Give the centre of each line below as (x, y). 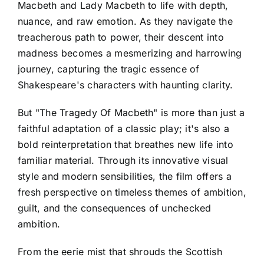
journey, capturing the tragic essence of (109, 69)
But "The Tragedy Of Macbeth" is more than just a (131, 112)
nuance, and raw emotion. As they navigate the (125, 21)
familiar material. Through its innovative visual (123, 160)
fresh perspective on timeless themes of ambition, (132, 192)
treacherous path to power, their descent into (121, 37)
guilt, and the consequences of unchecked (115, 208)
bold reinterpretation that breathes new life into (126, 144)
